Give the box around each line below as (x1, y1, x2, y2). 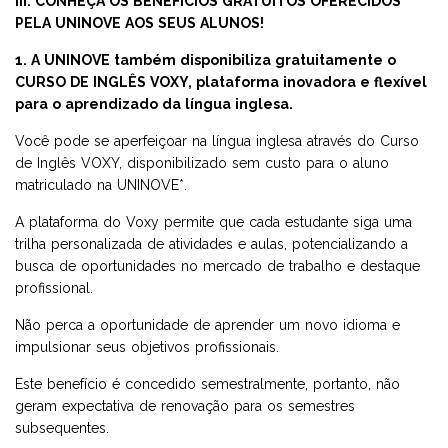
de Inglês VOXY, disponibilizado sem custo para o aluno (15, 154, 389, 171)
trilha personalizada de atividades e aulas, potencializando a (15, 235, 408, 252)
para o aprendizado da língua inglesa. (15, 95, 293, 112)
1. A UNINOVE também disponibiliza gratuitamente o (15, 51, 396, 68)
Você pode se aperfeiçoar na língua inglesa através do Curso (15, 132, 419, 149)
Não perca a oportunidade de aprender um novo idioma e (15, 316, 400, 333)
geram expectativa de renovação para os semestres (15, 397, 355, 414)
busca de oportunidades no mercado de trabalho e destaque (15, 257, 420, 274)
